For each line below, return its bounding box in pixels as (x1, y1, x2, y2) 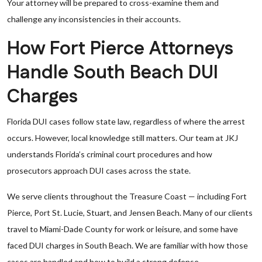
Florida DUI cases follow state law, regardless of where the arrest (7, 116, 245, 126)
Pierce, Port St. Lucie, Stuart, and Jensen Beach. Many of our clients (7, 208, 253, 218)
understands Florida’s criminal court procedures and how (7, 149, 212, 159)
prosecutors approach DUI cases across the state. (7, 166, 191, 175)
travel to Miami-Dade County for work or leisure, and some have (7, 224, 238, 234)
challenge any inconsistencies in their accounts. (7, 14, 181, 24)
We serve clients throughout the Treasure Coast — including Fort (7, 191, 247, 201)
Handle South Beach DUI (7, 60, 218, 86)
